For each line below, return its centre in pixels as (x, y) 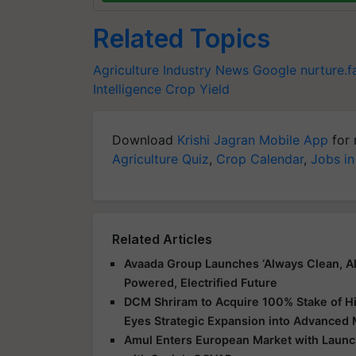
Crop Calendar (260, 159)
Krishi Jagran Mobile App (253, 139)
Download (145, 139)
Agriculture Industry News (171, 70)
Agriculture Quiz (161, 159)
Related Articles (162, 239)
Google (275, 70)
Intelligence (127, 89)
